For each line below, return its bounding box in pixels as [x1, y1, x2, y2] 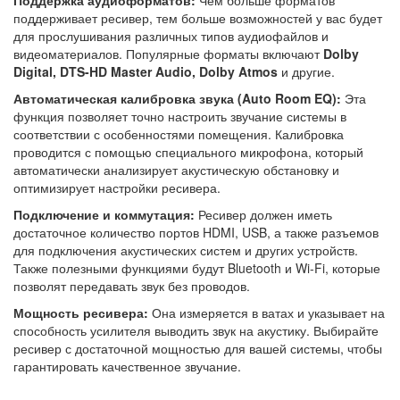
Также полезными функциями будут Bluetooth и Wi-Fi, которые [13, 259, 380, 278]
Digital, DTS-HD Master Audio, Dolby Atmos [13, 62, 278, 81]
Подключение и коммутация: [13, 205, 195, 224]
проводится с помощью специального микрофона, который [13, 143, 363, 162]
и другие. [278, 62, 335, 81]
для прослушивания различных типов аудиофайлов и [13, 27, 329, 46]
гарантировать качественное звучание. [13, 357, 241, 376]
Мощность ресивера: [13, 304, 148, 322]
